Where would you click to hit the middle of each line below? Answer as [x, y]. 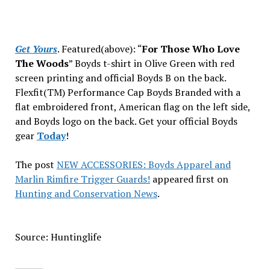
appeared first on [189, 179]
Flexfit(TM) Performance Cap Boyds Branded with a [127, 92]
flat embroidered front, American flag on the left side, [132, 107]
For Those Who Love [191, 49]
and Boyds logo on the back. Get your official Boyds [126, 121]
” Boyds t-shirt [100, 63]
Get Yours [36, 49]
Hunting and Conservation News [86, 193]
